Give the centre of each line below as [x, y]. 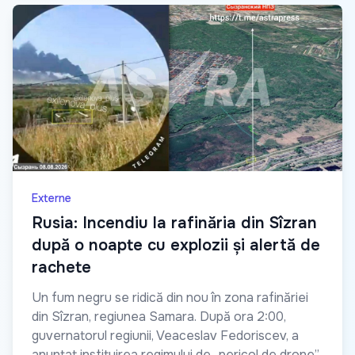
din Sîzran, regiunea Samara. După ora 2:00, [159, 317]
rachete [61, 268]
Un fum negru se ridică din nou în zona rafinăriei [170, 298]
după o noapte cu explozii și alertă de [176, 246]
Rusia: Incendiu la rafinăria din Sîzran [174, 223]
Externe [52, 198]
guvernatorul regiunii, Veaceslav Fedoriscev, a [165, 336]
